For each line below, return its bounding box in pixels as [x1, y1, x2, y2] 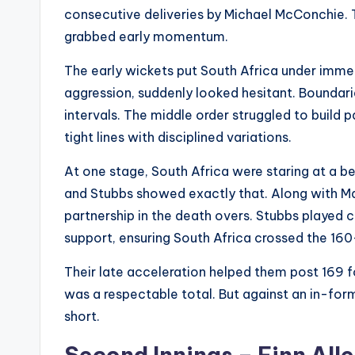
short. [64, 308, 100, 325]
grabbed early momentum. [64, 29, 228, 45]
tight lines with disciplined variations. [64, 129, 292, 146]
